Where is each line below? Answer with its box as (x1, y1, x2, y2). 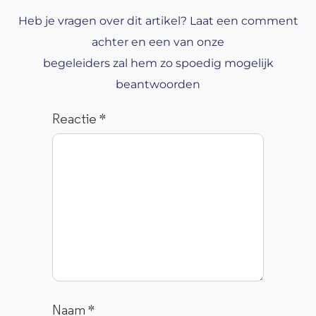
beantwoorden (116, 77, 200, 91)
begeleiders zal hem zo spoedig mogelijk (42, 56, 274, 70)
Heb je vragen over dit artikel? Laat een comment (18, 13, 298, 28)
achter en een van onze (92, 35, 224, 49)
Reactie (52, 112, 100, 127)
